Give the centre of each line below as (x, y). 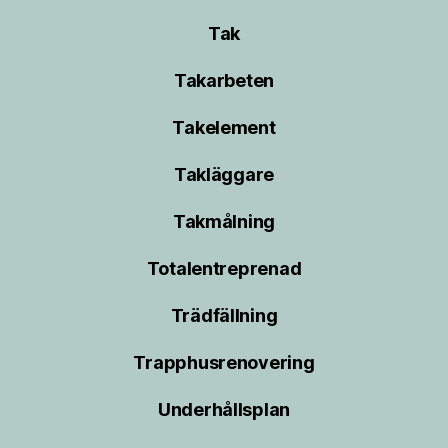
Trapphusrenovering (224, 362)
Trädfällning (224, 315)
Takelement (224, 127)
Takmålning (224, 221)
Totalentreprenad (224, 268)
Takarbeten (224, 80)
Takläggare (224, 174)
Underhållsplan (224, 409)
